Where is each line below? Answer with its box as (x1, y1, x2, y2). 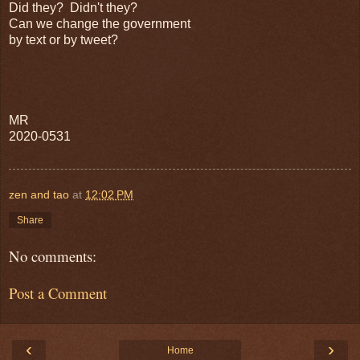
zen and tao (9, 187, 69, 201)
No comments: (9, 245, 96, 266)
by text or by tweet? (9, 32, 118, 47)
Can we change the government (9, 16, 190, 31)
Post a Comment (9, 283, 107, 304)
